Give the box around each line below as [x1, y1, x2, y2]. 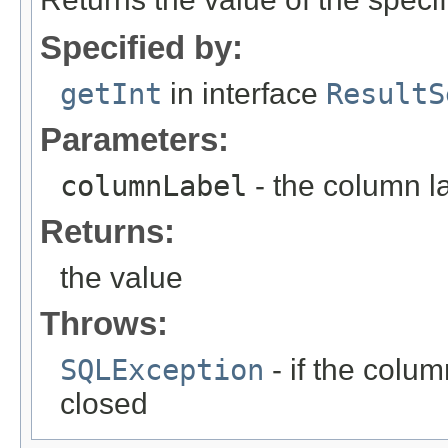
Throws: [40, 305, 168, 343]
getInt [60, 77, 162, 112]
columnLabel [60, 169, 247, 204]
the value [60, 261, 183, 295]
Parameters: [40, 121, 229, 159]
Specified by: [40, 29, 243, 67]
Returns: [40, 213, 175, 251]
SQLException [60, 353, 264, 388]
